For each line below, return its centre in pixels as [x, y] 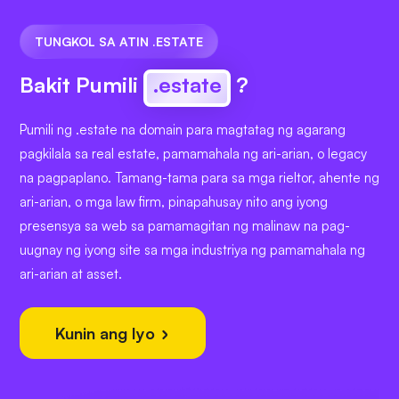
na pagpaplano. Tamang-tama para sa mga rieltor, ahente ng [199, 178]
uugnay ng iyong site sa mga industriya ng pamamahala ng [192, 250]
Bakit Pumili [81, 85]
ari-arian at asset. [71, 274]
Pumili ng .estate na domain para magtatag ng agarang [183, 130]
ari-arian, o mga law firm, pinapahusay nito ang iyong [174, 202]
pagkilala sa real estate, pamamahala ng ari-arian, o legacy [193, 154]
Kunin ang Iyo [107, 334]
